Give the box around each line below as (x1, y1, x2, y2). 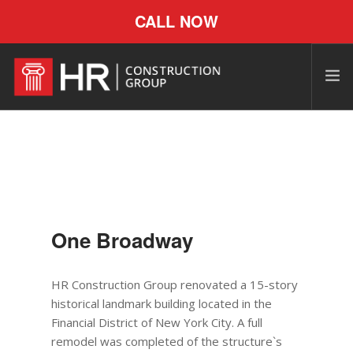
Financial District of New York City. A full (51, 314, 263, 330)
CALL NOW (135, 9, 218, 32)
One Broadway (51, 225, 194, 255)
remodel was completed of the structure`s (51, 333, 283, 349)
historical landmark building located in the (51, 295, 273, 311)
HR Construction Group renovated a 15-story (51, 277, 299, 292)
